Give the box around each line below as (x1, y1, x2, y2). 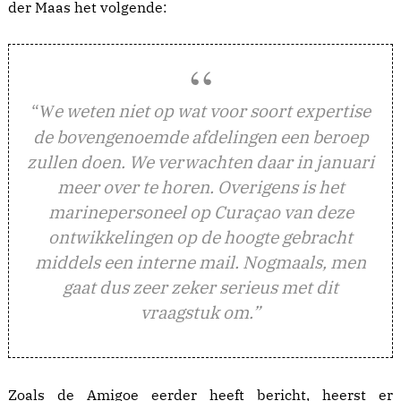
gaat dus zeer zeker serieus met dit (63, 276, 338, 299)
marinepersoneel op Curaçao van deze (47, 200, 354, 224)
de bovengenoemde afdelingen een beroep (32, 125, 369, 149)
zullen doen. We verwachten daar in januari (27, 150, 374, 174)
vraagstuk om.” (141, 301, 260, 324)
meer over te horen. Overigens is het (56, 175, 345, 199)
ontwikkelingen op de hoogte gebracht (48, 226, 353, 249)
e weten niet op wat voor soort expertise (53, 99, 371, 123)
